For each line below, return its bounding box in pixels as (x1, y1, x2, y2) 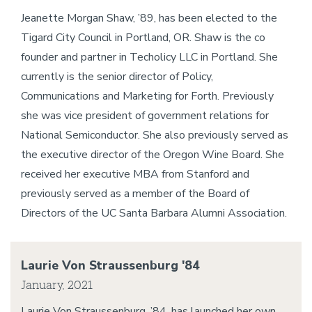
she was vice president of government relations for (21, 108, 269, 123)
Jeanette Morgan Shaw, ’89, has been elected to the (21, 10, 277, 26)
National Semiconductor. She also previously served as (21, 127, 288, 143)
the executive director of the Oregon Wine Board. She (21, 147, 284, 162)
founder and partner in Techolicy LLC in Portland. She (21, 49, 278, 65)
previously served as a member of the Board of (21, 186, 249, 201)
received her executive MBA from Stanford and (21, 166, 249, 182)
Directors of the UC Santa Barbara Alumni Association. (21, 205, 287, 221)
